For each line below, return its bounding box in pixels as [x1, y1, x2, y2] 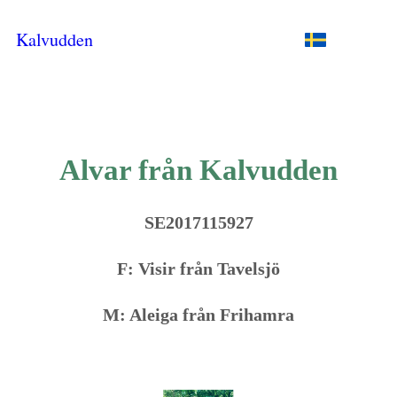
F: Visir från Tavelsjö [117, 259, 280, 278]
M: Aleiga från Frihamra [103, 305, 294, 324]
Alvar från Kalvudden [59, 154, 338, 186]
